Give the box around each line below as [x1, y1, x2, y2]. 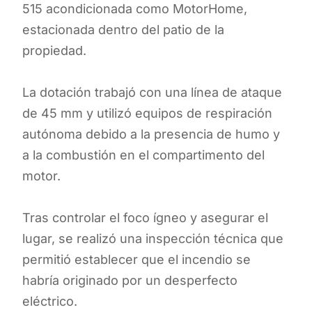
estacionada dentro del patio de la [22, 22, 224, 37]
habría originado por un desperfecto [22, 272, 237, 288]
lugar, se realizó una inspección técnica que [22, 231, 283, 246]
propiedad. [22, 42, 86, 58]
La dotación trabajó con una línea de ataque [22, 84, 282, 100]
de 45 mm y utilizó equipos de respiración [22, 105, 272, 120]
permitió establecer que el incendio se [22, 251, 251, 267]
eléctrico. [22, 293, 77, 309]
